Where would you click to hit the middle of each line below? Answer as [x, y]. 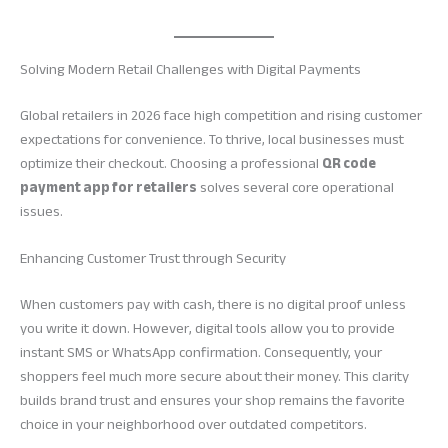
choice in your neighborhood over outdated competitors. [193, 425]
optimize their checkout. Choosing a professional [171, 164]
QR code [349, 164]
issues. [41, 212]
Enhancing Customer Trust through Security [153, 259]
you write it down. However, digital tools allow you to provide [207, 329]
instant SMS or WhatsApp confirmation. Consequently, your [201, 353]
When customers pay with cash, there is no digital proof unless [213, 305]
